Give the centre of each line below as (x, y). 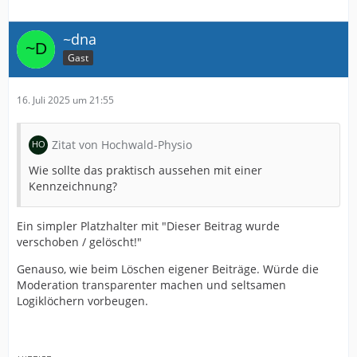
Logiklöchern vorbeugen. (82, 301)
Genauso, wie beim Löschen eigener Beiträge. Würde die (168, 269)
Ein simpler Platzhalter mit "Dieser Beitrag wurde (148, 226)
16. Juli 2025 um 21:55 (65, 100)
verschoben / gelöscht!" (79, 242)
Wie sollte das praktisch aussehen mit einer (145, 171)
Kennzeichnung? (73, 186)
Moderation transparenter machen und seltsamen (151, 285)
